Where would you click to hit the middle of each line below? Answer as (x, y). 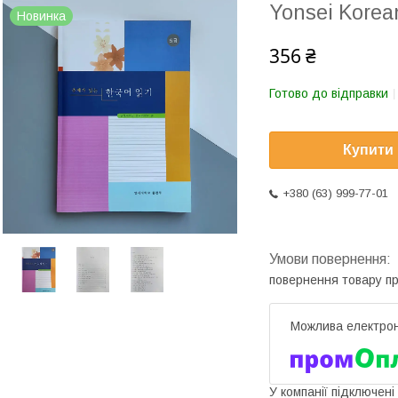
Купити (368, 150)
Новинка (41, 16)
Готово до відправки (329, 93)
